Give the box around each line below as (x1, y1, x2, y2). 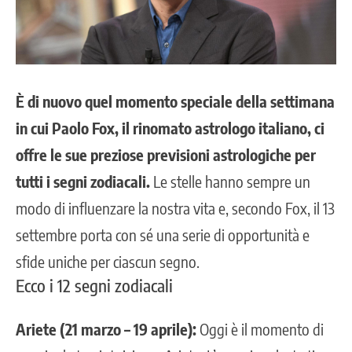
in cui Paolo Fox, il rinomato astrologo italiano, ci (16, 118, 324, 138)
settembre (16, 225, 77, 245)
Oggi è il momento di (196, 319, 324, 339)
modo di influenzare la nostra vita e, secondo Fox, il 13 (16, 198, 335, 218)
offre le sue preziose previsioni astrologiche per (16, 145, 316, 165)
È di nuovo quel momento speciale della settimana (16, 91, 335, 112)
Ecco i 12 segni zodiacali (16, 274, 173, 297)
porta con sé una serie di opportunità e (77, 225, 310, 245)
